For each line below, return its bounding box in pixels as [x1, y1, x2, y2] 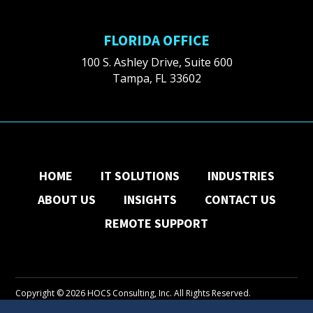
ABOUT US [37, 191, 96, 208]
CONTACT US [204, 191, 276, 208]
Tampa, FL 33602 [112, 71, 201, 87]
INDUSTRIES [207, 168, 275, 184]
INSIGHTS [123, 191, 177, 208]
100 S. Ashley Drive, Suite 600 [80, 54, 233, 71]
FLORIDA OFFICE [103, 31, 210, 50]
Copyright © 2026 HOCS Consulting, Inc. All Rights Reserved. [15, 287, 252, 300]
